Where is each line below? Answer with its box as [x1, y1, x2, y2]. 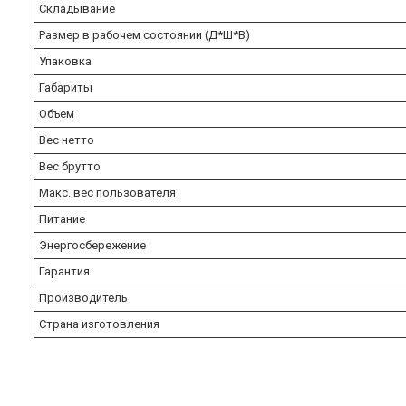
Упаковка [39, 53, 92, 68]
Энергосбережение [39, 237, 146, 252]
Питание [39, 211, 85, 226]
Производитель [39, 290, 128, 304]
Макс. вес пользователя [39, 185, 176, 199]
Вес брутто [39, 159, 101, 173]
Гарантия [39, 264, 90, 278]
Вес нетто [39, 132, 94, 147]
